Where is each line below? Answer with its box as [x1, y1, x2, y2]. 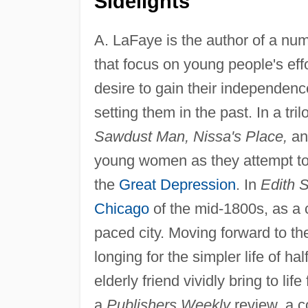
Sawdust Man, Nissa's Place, [93, 128, 287, 146]
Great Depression [118, 176, 236, 194]
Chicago [93, 200, 149, 218]
